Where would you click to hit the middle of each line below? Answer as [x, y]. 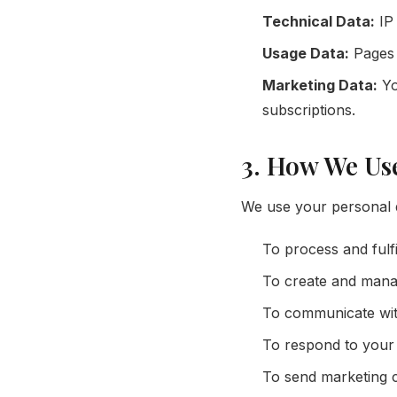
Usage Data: [306, 53]
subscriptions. [309, 109]
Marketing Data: [320, 85]
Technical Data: [319, 21]
